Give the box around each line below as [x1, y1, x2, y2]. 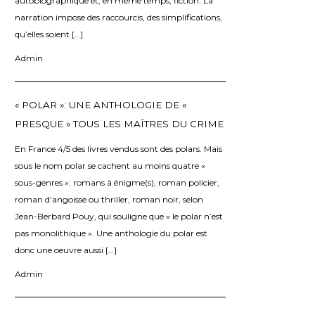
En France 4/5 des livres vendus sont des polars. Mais [15, 143, 222, 154]
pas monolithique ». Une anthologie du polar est [15, 227, 207, 238]
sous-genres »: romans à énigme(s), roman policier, [15, 176, 219, 188]
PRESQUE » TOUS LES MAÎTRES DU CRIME [15, 117, 224, 129]
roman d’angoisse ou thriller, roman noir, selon [15, 193, 203, 205]
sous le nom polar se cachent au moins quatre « [15, 160, 205, 171]
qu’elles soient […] [15, 28, 83, 39]
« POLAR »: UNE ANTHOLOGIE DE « [15, 98, 186, 110]
